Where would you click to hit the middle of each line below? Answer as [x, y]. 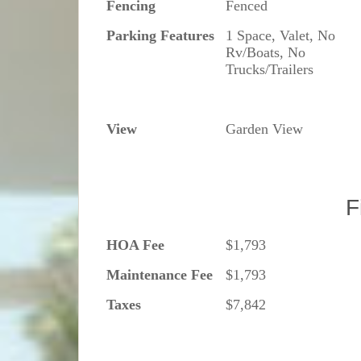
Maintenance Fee [160, 274]
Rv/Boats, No [266, 52]
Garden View [265, 129]
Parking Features [161, 35]
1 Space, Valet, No [281, 35]
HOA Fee [136, 245]
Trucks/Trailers [270, 69]
